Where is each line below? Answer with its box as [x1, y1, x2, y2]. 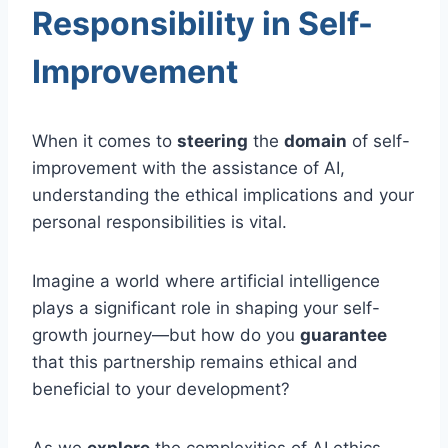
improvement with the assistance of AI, [32, 157, 345, 178]
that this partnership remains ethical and [32, 351, 358, 372]
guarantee [300, 324, 387, 345]
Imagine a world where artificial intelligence [32, 270, 380, 291]
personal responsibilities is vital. [32, 211, 287, 232]
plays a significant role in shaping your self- [32, 297, 380, 318]
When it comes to [32, 130, 177, 151]
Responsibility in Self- [32, 3, 373, 43]
